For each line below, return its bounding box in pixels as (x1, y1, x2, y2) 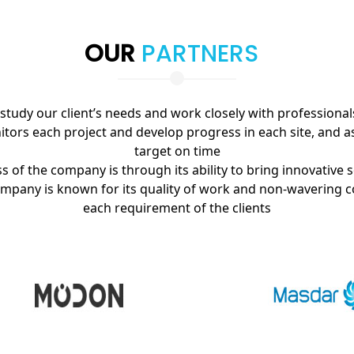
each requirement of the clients (83, 198, 271, 217)
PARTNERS (141, 36, 258, 70)
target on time (134, 141, 220, 160)
